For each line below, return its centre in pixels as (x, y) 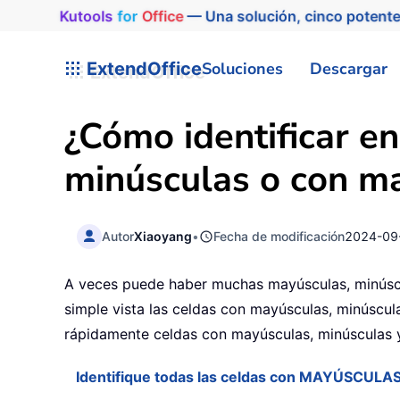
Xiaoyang (163, 236)
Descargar (349, 68)
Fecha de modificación (279, 236)
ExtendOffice (142, 68)
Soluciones (242, 68)
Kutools (82, 16)
